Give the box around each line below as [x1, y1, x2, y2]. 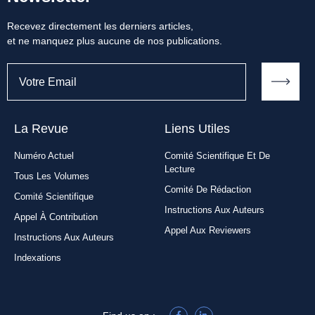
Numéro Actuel [14, 150, 74, 162]
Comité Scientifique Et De [165, 150, 270, 162]
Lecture [165, 164, 195, 175]
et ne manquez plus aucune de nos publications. [7, 35, 222, 47]
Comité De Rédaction [165, 184, 251, 195]
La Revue [14, 122, 68, 136]
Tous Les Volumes [14, 171, 89, 182]
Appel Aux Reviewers [165, 225, 251, 236]
